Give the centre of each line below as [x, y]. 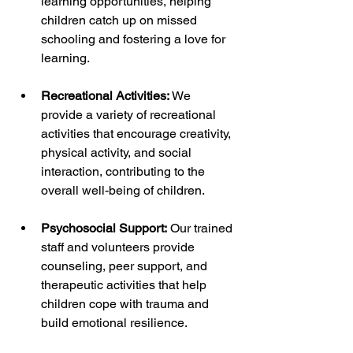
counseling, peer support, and [126, 266]
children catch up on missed [121, 20]
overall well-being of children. [123, 190]
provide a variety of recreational [130, 114]
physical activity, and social [118, 152]
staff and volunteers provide [119, 247]
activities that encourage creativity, [137, 133]
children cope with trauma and [126, 303]
